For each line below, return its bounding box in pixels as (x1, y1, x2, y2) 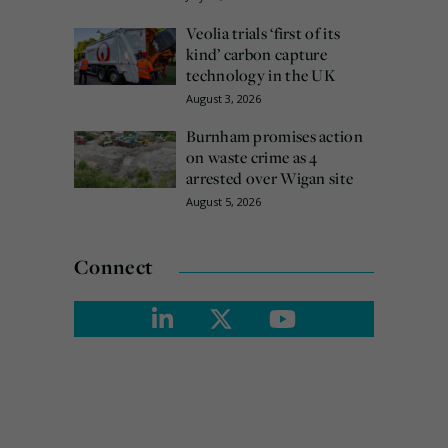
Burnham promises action (186, 125, 363, 148)
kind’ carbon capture (186, 43, 328, 66)
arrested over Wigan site (186, 167, 354, 190)
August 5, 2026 (186, 194, 261, 210)
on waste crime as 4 (186, 146, 318, 169)
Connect (74, 253, 153, 281)
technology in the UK (186, 64, 336, 87)
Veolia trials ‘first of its (186, 22, 341, 45)
